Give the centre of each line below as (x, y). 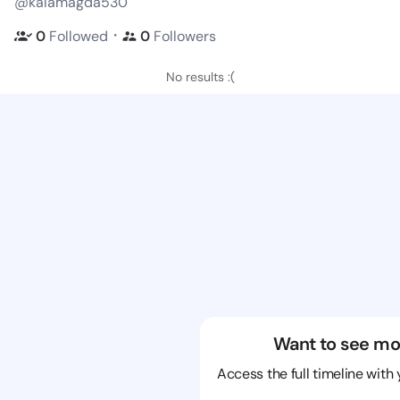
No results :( (200, 77)
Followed (79, 36)
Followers (183, 36)
